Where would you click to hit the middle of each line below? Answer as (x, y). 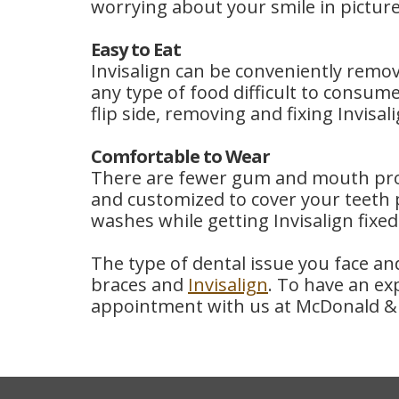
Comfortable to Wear (180, 156)
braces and (139, 285)
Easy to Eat (136, 49)
